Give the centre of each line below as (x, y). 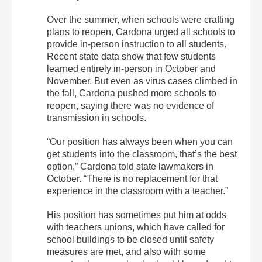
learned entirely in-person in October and (131, 68)
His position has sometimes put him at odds (137, 215)
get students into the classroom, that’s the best (142, 154)
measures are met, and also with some (126, 251)
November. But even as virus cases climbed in (142, 81)
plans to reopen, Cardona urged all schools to (141, 32)
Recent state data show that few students (131, 56)
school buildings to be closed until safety (130, 239)
